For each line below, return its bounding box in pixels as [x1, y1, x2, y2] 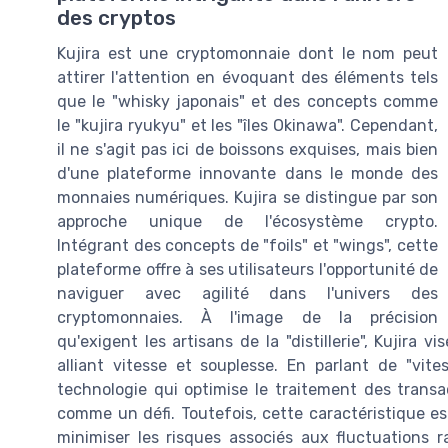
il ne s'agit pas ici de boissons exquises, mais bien [57, 140, 438, 160]
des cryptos [57, 6, 176, 31]
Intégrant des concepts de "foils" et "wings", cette [57, 236, 438, 256]
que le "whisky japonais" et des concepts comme [57, 92, 438, 112]
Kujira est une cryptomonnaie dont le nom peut [57, 44, 438, 64]
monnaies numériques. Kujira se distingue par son [57, 188, 438, 208]
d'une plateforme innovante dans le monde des [57, 164, 438, 184]
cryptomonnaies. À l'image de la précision [57, 308, 438, 328]
